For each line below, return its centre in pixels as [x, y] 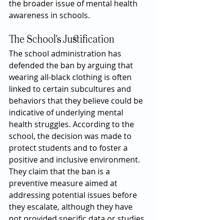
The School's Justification [62, 40]
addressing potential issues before [74, 195]
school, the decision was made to [71, 136]
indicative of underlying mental [67, 112]
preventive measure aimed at [64, 183]
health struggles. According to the [72, 124]
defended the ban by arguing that [72, 65]
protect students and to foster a [69, 148]
